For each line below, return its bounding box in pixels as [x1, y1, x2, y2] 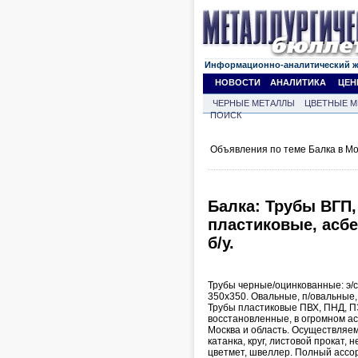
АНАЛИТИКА [270, 78, 326, 87]
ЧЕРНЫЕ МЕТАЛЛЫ [213, 98, 295, 108]
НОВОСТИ [215, 78, 261, 87]
